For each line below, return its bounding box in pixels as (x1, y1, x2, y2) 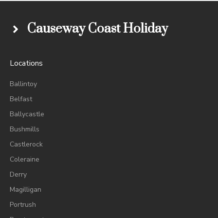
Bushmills (10, 125, 39, 134)
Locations (10, 58, 43, 69)
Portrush (10, 200, 36, 210)
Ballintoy (10, 79, 37, 89)
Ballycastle (10, 109, 44, 119)
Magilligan (10, 185, 41, 195)
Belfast (10, 94, 32, 104)
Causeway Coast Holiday (27, 21, 168, 37)
